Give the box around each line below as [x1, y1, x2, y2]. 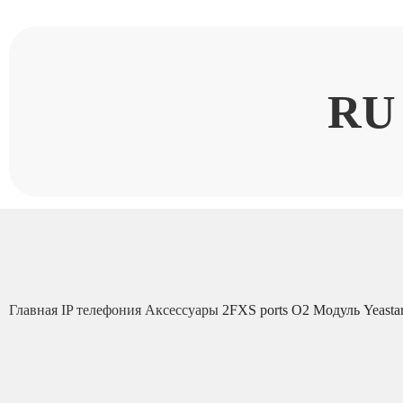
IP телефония [61, 302, 145, 318]
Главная [9, 302, 61, 318]
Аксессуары [145, 302, 222, 318]
